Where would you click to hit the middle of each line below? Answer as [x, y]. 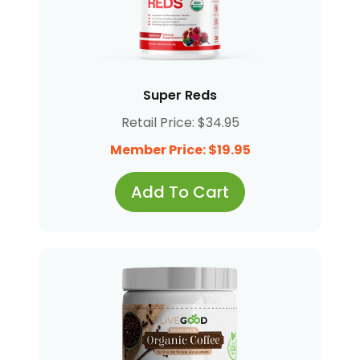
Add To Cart [180, 192]
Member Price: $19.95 [180, 150]
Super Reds [180, 96]
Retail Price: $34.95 [180, 123]
